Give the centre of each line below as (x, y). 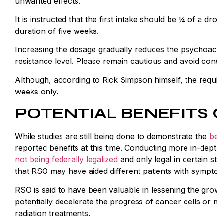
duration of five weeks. (58, 31)
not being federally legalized (66, 160)
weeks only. (37, 91)
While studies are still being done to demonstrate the (112, 136)
